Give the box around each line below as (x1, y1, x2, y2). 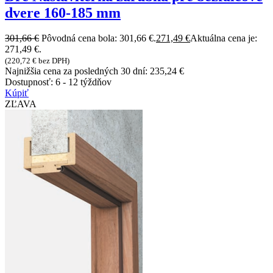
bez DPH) (37, 56, 69, 66)
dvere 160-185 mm (5, 4, 121, 21)
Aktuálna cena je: (190, 33, 257, 44)
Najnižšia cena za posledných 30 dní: (5, 66, 150, 77)
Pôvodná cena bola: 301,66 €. (41, 33, 156, 44)
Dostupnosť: (5, 77, 55, 88)
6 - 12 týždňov (55, 77, 112, 88)
